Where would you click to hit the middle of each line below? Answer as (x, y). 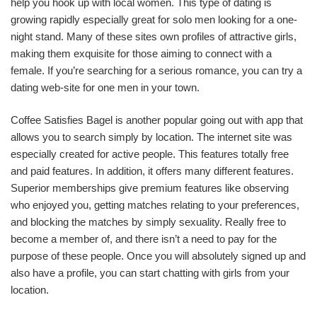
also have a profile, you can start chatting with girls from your (150, 273)
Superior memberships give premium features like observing (150, 188)
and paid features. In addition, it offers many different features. (152, 171)
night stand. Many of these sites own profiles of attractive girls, (154, 36)
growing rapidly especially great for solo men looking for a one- (154, 19)
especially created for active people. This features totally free (150, 154)
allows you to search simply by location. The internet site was (151, 137)
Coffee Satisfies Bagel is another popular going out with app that (157, 120)
